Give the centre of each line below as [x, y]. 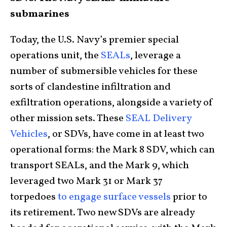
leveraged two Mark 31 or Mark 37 [86, 181]
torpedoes [34, 197]
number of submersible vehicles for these [104, 71]
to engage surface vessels [114, 197]
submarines [40, 14]
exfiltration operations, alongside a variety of [112, 103]
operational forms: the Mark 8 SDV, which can [112, 150]
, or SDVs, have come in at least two [126, 134]
